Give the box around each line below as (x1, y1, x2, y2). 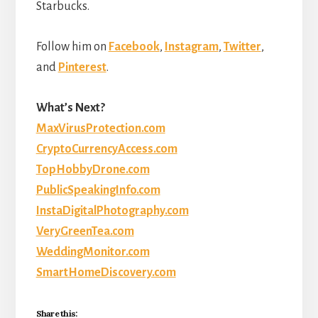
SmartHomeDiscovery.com (35, 266, 176, 280)
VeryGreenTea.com (35, 225, 134, 238)
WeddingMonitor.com (35, 246, 150, 259)
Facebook (108, 40, 160, 54)
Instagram (164, 40, 219, 54)
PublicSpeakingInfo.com (35, 184, 160, 197)
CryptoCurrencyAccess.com (35, 143, 177, 156)
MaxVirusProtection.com (35, 122, 165, 136)
